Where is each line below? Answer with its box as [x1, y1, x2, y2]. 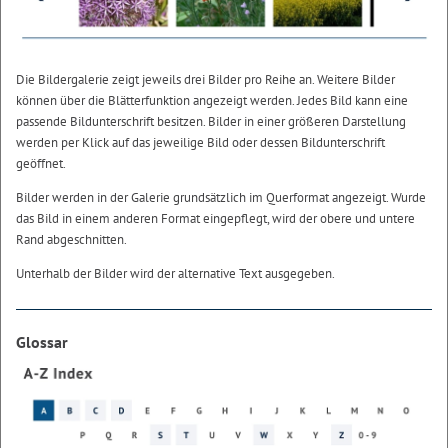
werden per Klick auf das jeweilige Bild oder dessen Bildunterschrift [16, 133, 385, 151]
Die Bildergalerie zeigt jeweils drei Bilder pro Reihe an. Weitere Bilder [16, 70, 395, 88]
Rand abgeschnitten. [16, 230, 127, 248]
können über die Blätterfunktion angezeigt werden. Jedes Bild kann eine [16, 91, 408, 109]
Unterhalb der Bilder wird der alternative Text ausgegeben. [16, 264, 335, 282]
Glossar [16, 331, 68, 352]
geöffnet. [16, 154, 66, 172]
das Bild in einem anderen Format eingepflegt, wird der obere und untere [16, 209, 415, 227]
